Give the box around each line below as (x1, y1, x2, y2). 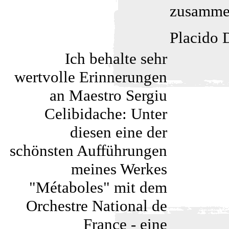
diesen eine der (70, 123, 167, 141)
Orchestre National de (26, 197, 167, 215)
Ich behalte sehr (65, 50, 167, 67)
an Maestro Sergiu (50, 86, 167, 104)
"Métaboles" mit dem (29, 178, 167, 196)
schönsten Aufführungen (10, 142, 167, 159)
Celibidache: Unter (44, 105, 167, 123)
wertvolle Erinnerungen (14, 68, 167, 86)
